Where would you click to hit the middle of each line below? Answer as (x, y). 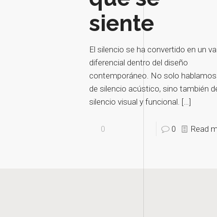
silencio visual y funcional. (135, 102)
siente (122, 23)
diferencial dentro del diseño (139, 63)
